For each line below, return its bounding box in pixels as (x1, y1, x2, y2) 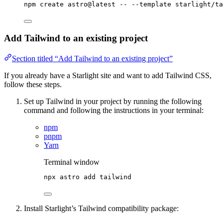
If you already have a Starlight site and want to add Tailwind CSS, (4, 71, 212, 80)
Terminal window (44, 157, 100, 166)
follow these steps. (4, 80, 62, 89)
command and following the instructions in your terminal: (24, 106, 204, 114)
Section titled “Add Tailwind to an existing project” (12, 54, 173, 63)
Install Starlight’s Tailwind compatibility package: (24, 204, 179, 213)
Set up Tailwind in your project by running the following (24, 97, 202, 106)
